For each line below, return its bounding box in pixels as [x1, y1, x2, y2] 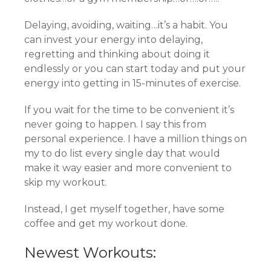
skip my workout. [24, 176, 107, 188]
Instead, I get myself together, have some [24, 203, 224, 215]
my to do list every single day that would [24, 147, 220, 159]
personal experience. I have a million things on [24, 132, 247, 145]
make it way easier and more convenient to [24, 162, 232, 174]
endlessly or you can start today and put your [24, 62, 246, 74]
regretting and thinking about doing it [24, 48, 210, 60]
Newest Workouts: [24, 243, 160, 261]
